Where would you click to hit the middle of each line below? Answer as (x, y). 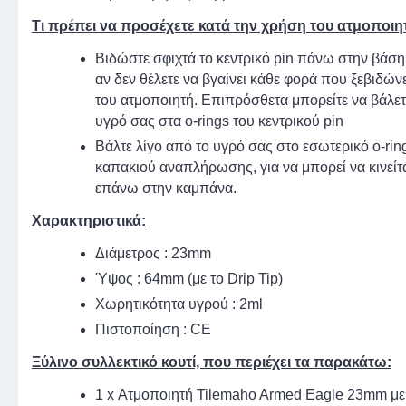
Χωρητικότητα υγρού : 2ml (181, 304)
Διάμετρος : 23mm (153, 254)
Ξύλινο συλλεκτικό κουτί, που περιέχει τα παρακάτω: (212, 362)
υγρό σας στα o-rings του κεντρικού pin (219, 121)
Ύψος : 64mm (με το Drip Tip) (189, 279)
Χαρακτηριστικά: (89, 221)
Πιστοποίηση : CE (153, 330)
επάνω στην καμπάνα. (166, 188)
